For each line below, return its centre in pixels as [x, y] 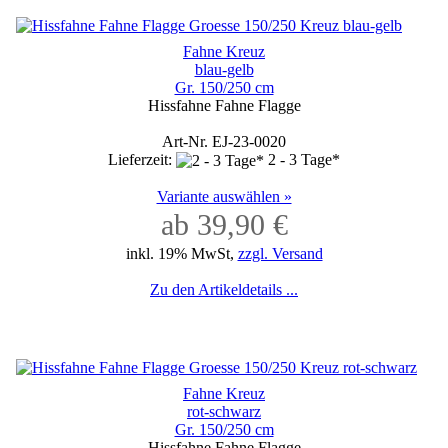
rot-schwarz [224, 411]
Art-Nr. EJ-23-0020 [224, 141]
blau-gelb [224, 69]
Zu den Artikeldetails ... [224, 289]
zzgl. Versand [280, 253]
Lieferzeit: [142, 159]
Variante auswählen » [224, 196]
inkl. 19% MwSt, [181, 253]
